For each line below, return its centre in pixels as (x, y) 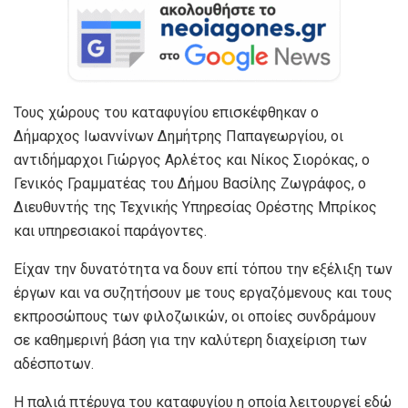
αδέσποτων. (54, 363)
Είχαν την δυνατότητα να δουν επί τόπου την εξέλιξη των (203, 269)
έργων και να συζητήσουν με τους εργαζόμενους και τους (203, 292)
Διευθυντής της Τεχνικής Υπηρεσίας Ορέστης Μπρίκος (195, 207)
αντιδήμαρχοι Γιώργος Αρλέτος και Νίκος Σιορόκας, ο (192, 159)
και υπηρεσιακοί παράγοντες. (110, 230)
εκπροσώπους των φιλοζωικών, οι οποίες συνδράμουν (195, 316)
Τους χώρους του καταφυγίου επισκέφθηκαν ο (166, 112)
